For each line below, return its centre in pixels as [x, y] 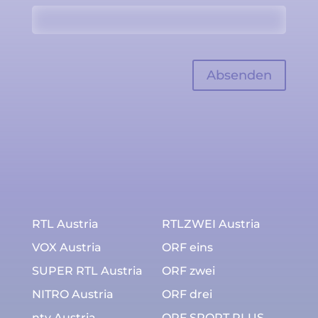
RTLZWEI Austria [211, 224]
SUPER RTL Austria [87, 271]
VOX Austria [66, 248]
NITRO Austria [72, 295]
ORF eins [187, 248]
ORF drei [187, 295]
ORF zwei [188, 271]
